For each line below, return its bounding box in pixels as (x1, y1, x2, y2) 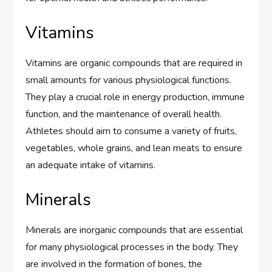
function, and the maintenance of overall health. (25, 107, 222, 121)
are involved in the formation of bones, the (25, 257, 203, 271)
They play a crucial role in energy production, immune (25, 90, 245, 104)
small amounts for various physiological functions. (25, 73, 232, 87)
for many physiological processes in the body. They (25, 240, 239, 254)
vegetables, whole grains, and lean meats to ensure (25, 141, 243, 155)
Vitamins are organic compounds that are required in (25, 56, 243, 70)
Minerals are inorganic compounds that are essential (25, 223, 243, 237)
